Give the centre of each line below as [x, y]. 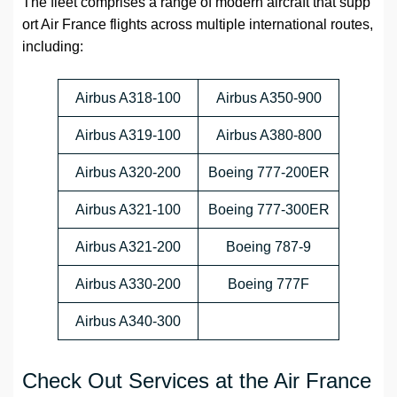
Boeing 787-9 [269, 247]
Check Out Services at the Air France [197, 381]
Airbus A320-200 [128, 173]
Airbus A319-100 [128, 136]
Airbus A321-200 [128, 247]
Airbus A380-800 [269, 136]
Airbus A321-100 [128, 210]
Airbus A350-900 [269, 98]
